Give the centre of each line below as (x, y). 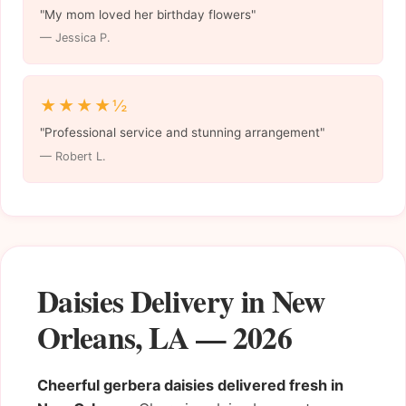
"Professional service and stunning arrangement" (182, 133)
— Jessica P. (75, 38)
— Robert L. (72, 157)
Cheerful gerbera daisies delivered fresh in (190, 385)
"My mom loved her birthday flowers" (147, 14)
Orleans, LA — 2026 (164, 336)
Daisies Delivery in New (181, 300)
